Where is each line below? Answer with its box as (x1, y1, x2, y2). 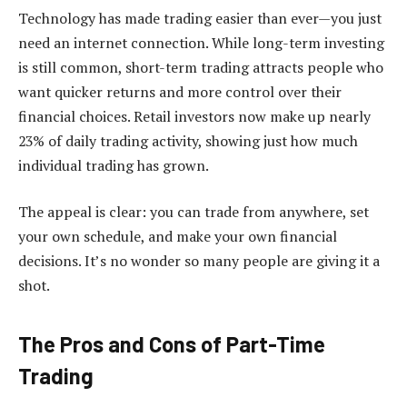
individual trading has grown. (18, 154, 209, 175)
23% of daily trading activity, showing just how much (18, 130, 358, 151)
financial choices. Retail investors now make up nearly (18, 105, 371, 126)
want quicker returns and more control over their (18, 81, 342, 102)
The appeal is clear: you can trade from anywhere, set (18, 202, 369, 223)
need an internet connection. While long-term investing (18, 32, 384, 53)
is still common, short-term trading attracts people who (18, 56, 383, 77)
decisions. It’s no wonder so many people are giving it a (18, 251, 380, 272)
